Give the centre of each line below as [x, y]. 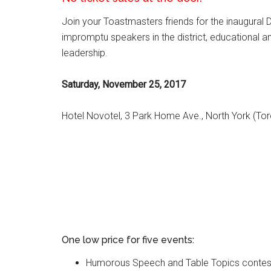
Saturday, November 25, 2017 [124, 84]
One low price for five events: [128, 240]
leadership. [85, 53]
